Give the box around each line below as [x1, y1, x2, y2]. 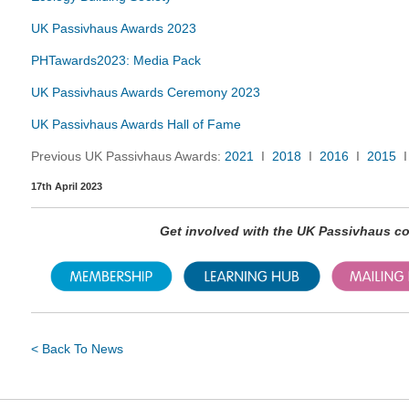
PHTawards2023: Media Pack [31, 53, 201, 68]
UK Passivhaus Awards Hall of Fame [31, 117, 241, 131]
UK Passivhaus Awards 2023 [31, 21, 196, 36]
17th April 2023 [31, 181, 102, 192]
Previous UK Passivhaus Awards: [31, 149, 225, 163]
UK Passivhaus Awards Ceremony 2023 [31, 85, 260, 100]
